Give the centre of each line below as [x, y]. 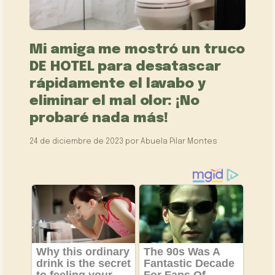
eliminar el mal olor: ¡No [114, 101]
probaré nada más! [99, 118]
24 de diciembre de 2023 [77, 141]
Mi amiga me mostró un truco [137, 49]
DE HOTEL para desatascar [125, 66]
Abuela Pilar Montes [179, 141]
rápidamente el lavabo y [118, 83]
